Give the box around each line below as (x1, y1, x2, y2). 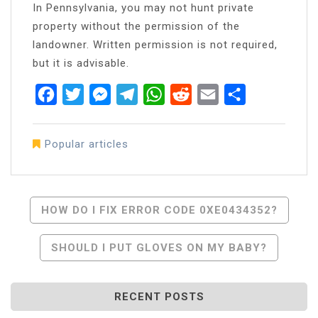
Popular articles (45, 137, 128, 150)
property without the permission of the (33, 19, 240, 33)
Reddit (192, 87, 229, 101)
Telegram (138, 87, 190, 101)
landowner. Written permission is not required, (33, 38, 278, 51)
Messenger (111, 87, 175, 101)
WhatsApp (165, 87, 221, 101)
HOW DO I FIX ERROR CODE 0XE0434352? (40, 203, 278, 216)
